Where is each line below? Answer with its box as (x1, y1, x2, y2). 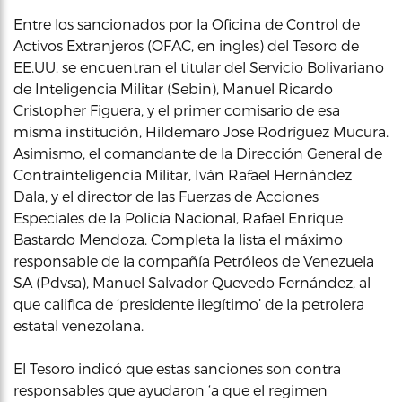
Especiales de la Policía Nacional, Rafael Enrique (13, 208, 343, 226)
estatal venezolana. (13, 316, 144, 334)
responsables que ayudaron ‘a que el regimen (13, 380, 328, 398)
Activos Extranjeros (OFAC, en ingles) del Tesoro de (13, 36, 359, 54)
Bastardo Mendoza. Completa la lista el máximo (13, 230, 343, 248)
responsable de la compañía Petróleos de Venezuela (13, 251, 374, 269)
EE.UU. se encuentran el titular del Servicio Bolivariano (13, 57, 384, 75)
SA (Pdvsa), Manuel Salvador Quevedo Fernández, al (13, 273, 371, 291)
